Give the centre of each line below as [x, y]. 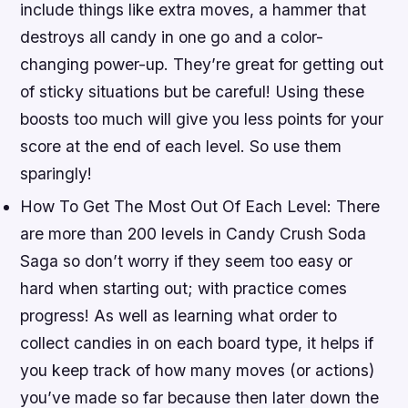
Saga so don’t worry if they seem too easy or [187, 260]
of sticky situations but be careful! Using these [193, 92]
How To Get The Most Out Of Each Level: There [200, 206]
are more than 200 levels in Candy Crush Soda [194, 233]
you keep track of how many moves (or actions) [198, 370]
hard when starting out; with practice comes [184, 288]
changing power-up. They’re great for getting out [202, 65]
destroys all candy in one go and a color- [172, 37]
